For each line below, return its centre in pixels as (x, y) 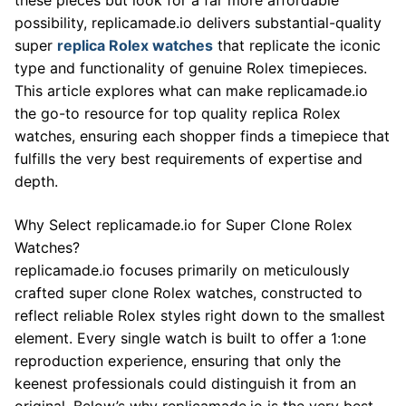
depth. (36, 181)
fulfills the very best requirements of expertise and (188, 158)
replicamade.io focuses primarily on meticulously (182, 270)
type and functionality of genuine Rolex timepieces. (191, 68)
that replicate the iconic (297, 45)
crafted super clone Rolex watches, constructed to (188, 292)
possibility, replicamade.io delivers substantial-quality (198, 22)
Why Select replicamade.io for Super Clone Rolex (184, 224)
